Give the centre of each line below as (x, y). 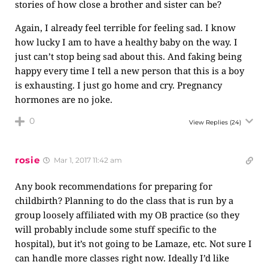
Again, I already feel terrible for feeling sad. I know (125, 28)
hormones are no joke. (64, 99)
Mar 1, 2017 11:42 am (87, 160)
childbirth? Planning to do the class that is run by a (124, 200)
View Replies (208, 122)
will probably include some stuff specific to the (116, 229)
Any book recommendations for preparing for (114, 186)
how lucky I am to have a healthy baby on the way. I (126, 42)
